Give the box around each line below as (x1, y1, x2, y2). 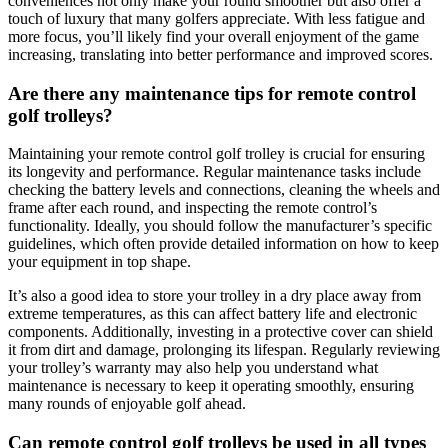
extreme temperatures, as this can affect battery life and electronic (8, 305, 417, 323)
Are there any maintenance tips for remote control (8, 82, 416, 104)
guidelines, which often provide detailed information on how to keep (8, 235, 439, 253)
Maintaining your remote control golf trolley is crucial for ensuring (8, 145, 425, 163)
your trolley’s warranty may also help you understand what (8, 359, 378, 377)
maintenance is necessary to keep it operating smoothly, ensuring (8, 377, 414, 395)
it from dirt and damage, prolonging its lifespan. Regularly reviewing (8, 341, 440, 359)
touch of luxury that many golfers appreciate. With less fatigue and (8, 9, 425, 27)
